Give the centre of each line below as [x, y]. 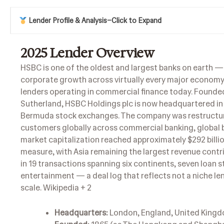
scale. [32, 188]
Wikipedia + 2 [67, 188]
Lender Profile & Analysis [67, 21]
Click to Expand [136, 21]
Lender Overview [102, 53]
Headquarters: [81, 212]
